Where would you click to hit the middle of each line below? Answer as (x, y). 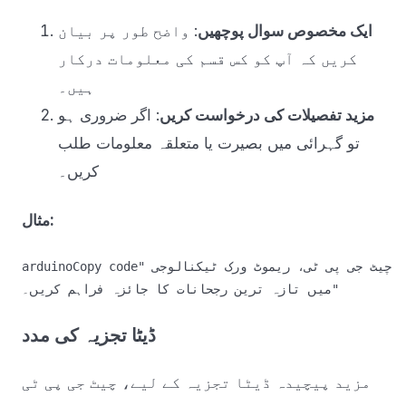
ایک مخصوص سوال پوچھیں (285, 31)
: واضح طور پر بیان (128, 31)
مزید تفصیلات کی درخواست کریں (267, 116)
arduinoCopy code (80, 266)
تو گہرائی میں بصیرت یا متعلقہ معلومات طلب (209, 144)
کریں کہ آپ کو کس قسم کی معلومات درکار (208, 59)
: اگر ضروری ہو (109, 116)
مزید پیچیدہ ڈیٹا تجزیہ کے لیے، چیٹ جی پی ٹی (196, 383)
